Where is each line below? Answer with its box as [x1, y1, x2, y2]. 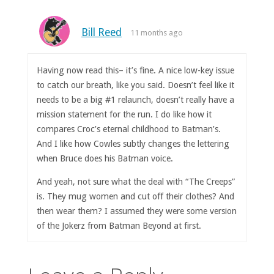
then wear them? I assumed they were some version [37, 206, 237, 216]
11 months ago [130, 28, 183, 38]
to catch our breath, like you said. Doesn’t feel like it [37, 80, 235, 90]
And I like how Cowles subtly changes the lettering [37, 138, 230, 149]
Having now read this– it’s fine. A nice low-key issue [37, 65, 235, 75]
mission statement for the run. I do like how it [37, 109, 212, 119]
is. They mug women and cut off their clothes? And [37, 191, 235, 201]
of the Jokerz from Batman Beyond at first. [37, 220, 202, 231]
